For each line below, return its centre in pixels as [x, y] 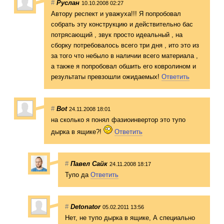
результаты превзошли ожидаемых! [106, 76]
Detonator [85, 206]
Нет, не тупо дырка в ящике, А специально [130, 217]
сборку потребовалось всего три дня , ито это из [125, 45]
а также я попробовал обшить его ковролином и [123, 66]
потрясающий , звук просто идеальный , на [117, 34]
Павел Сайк [89, 163]
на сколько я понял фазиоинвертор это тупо [118, 119]
